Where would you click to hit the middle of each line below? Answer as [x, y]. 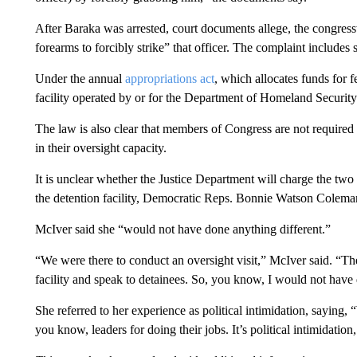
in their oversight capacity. [100, 148]
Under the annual [80, 78]
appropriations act [169, 78]
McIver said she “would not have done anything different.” [182, 229]
